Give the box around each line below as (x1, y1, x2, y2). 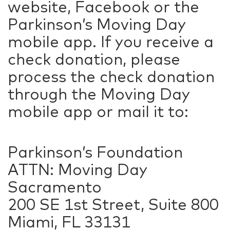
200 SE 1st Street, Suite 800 (8, 195, 219, 214)
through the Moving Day (8, 84, 189, 104)
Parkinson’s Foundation (8, 142, 183, 162)
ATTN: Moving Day (8, 160, 147, 179)
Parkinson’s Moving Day (8, 14, 185, 34)
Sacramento (8, 177, 102, 197)
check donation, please (8, 49, 180, 69)
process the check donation (8, 67, 215, 86)
